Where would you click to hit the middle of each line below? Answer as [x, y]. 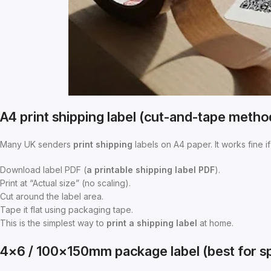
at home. [215, 223]
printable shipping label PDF [155, 170]
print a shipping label [152, 223]
